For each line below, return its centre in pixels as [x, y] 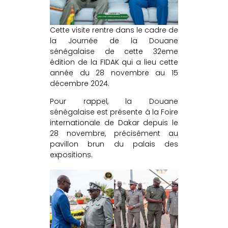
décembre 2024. [80, 84]
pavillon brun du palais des [114, 144]
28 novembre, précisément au [114, 134]
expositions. [71, 155]
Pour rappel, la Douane [114, 102]
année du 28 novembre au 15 [114, 73]
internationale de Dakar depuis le [114, 123]
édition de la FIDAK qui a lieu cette [114, 62]
